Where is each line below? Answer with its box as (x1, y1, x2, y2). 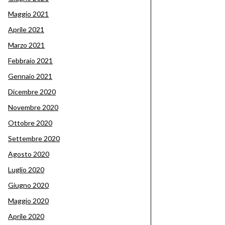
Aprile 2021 (8, 25, 44, 34)
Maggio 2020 (8, 196, 49, 205)
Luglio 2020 (8, 165, 44, 174)
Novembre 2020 (8, 103, 58, 111)
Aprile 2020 (8, 212, 44, 220)
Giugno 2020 (8, 181, 49, 189)
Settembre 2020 (8, 134, 60, 143)
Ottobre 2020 (8, 119, 52, 127)
